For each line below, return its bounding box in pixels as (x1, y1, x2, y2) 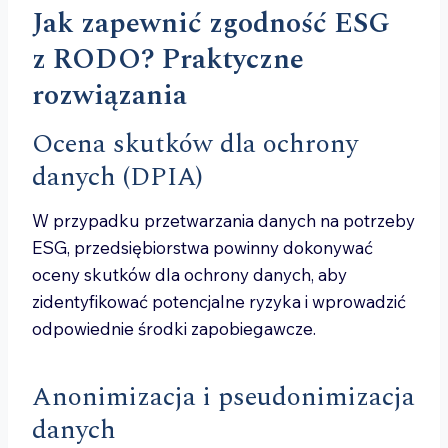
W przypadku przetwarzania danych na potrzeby (32, 210, 415, 231)
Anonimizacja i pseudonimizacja (32, 377, 415, 417)
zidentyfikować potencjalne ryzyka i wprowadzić (32, 291, 406, 312)
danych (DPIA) (32, 157, 203, 197)
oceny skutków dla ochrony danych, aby (32, 264, 347, 285)
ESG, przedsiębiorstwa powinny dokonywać (32, 237, 373, 258)
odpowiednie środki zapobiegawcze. (32, 318, 316, 339)
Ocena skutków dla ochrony (32, 124, 358, 164)
